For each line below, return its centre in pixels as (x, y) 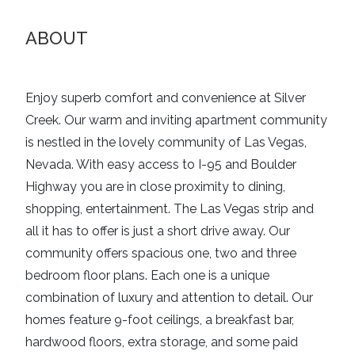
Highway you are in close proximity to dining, (155, 187)
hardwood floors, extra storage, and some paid (162, 342)
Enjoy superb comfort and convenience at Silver (166, 98)
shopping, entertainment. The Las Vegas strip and (170, 209)
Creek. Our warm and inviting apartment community (176, 120)
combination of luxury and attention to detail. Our (169, 298)
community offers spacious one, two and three (161, 254)
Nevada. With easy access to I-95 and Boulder (161, 165)
